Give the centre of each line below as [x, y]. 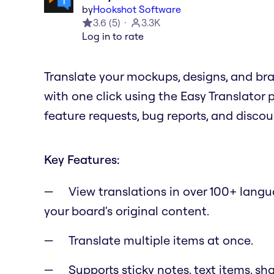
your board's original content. [127, 210]
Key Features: [82, 159]
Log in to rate [113, 36]
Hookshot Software [137, 9]
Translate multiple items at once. [161, 240]
